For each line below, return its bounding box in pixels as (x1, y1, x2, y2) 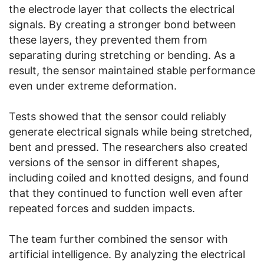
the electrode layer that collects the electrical (9, 2, 235, 15)
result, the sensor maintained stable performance (9, 64, 255, 77)
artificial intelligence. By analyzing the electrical (9, 247, 245, 260)
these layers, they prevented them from (9, 33, 207, 46)
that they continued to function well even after (9, 186, 243, 199)
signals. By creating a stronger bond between (9, 18, 236, 31)
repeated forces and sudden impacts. (9, 202, 195, 214)
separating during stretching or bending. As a (9, 48, 235, 61)
